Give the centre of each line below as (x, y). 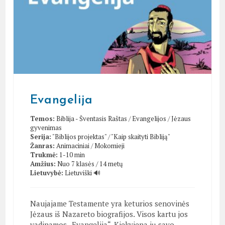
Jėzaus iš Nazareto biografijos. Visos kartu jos (109, 214)
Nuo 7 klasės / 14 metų (90, 163)
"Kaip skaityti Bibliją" (140, 136)
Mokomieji (109, 145)
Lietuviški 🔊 (82, 173)
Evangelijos (149, 118)
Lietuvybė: (46, 173)
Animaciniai (73, 145)
